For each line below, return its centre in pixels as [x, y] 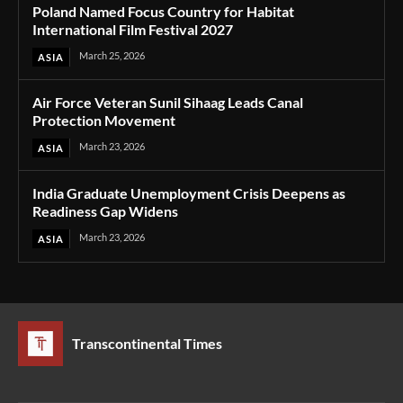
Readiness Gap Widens [105, 210]
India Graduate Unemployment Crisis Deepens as [189, 193]
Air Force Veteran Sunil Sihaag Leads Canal [168, 102]
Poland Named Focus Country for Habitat [163, 11]
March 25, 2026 [112, 55]
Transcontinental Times [147, 343]
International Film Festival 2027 [133, 29]
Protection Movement [104, 120]
